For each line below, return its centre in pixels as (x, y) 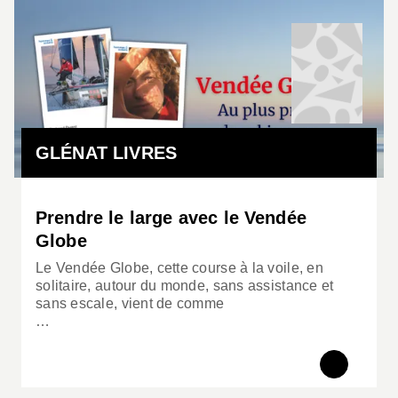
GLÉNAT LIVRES (107, 152)
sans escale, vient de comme (130, 303)
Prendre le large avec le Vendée (171, 217)
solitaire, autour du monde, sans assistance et (185, 285)
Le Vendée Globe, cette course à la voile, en (179, 267)
